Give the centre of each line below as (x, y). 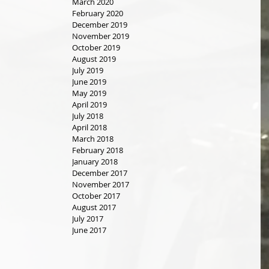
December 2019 (100, 25)
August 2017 (94, 207)
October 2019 (96, 47)
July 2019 (88, 70)
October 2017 (96, 196)
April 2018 (89, 127)
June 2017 (89, 230)
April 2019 (89, 104)
